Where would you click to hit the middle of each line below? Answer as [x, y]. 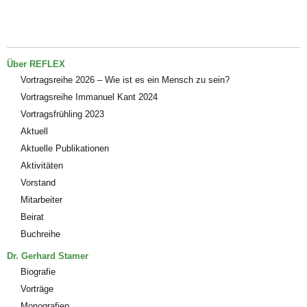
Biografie [38, 271]
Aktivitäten [42, 165]
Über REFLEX [36, 64]
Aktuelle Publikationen [65, 148]
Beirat [32, 217]
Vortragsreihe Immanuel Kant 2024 [89, 97]
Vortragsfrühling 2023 [62, 114]
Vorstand [38, 182]
